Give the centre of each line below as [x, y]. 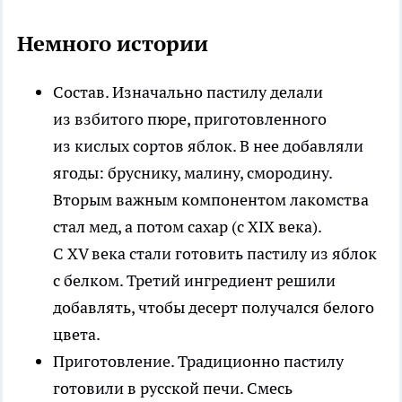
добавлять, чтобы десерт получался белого [214, 307]
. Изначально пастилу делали [214, 92]
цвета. [77, 334]
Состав [79, 92]
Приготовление [112, 361]
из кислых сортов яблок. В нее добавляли [208, 145]
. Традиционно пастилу [257, 361]
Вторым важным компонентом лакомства [211, 199]
